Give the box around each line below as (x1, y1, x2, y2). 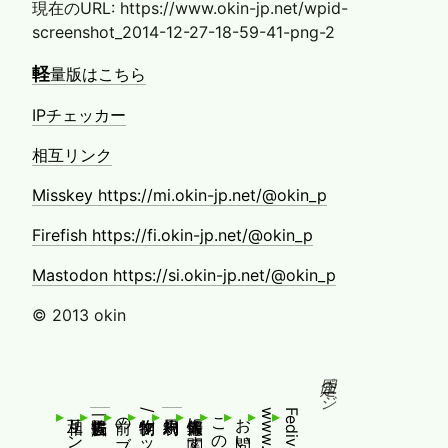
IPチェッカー (32, 104, 126, 125)
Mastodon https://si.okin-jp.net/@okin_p (32, 264, 336, 285)
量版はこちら (50, 63, 146, 84)
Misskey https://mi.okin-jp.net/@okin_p (32, 184, 327, 205)
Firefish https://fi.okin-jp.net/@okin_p (32, 224, 313, 245)
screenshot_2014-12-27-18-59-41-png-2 (32, 21, 335, 42)
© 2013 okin (32, 304, 126, 325)
